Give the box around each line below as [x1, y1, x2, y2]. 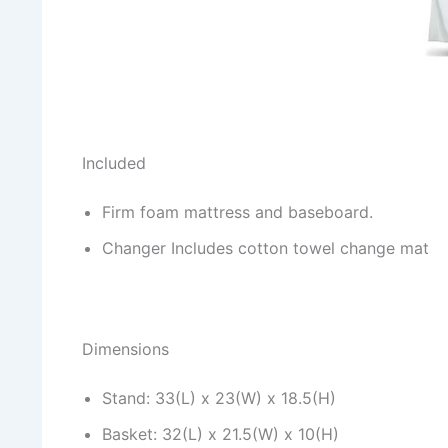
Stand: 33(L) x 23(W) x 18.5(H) [102, 388, 336, 409]
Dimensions [82, 339, 169, 360]
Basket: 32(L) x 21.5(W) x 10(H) [102, 424, 339, 445]
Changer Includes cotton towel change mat [102, 238, 429, 259]
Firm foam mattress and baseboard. [102, 202, 373, 223]
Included [82, 153, 146, 174]
